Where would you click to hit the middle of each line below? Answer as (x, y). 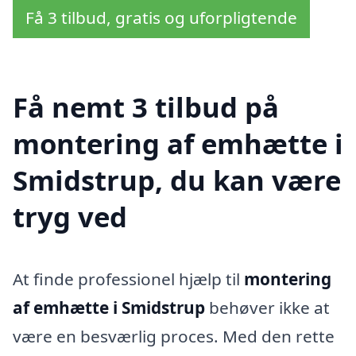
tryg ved (70, 217)
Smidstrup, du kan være (177, 180)
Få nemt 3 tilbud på (146, 107)
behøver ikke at (267, 308)
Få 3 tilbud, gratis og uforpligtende (161, 17)
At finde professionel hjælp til (128, 279)
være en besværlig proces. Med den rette (174, 337)
